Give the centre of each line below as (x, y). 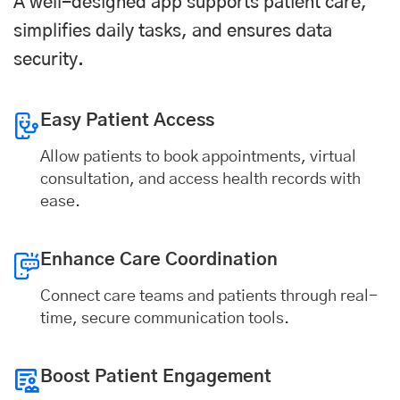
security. (49, 60)
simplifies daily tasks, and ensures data (173, 31)
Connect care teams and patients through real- (209, 296)
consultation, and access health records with (200, 179)
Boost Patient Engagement (156, 377)
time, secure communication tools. (165, 319)
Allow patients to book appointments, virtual (198, 157)
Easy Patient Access (127, 121)
